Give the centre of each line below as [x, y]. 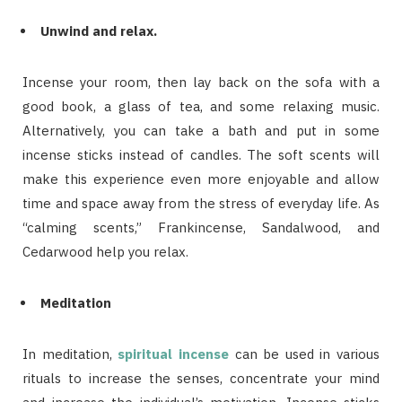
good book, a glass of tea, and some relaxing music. [201, 107]
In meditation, [70, 354]
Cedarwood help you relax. [105, 252]
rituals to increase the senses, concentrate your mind [201, 379]
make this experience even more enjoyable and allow [201, 179]
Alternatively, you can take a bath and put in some [201, 131]
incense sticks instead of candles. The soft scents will [201, 155]
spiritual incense [173, 354]
